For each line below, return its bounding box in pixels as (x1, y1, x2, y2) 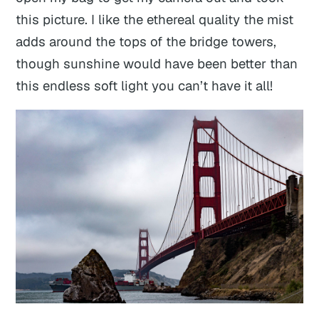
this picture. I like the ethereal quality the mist (16, 10, 294, 28)
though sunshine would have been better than (16, 54, 298, 72)
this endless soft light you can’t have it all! (16, 76, 273, 94)
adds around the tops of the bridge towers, (16, 32, 277, 50)
